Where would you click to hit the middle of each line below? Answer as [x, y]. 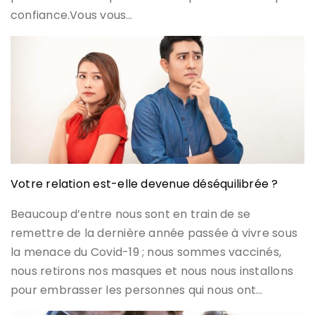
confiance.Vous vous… [72, 15]
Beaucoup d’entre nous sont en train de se [131, 214]
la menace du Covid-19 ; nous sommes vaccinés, [146, 252]
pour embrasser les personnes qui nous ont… [137, 290]
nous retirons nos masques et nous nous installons [152, 271]
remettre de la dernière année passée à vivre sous [154, 233]
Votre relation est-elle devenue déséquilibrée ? [144, 184]
